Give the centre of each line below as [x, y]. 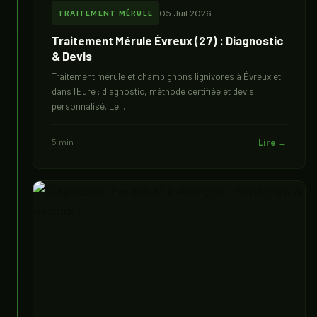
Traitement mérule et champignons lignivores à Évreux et [166, 76]
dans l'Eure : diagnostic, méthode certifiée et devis [153, 91]
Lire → [272, 143]
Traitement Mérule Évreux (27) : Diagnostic [167, 40]
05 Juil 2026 [186, 13]
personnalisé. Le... [88, 106]
